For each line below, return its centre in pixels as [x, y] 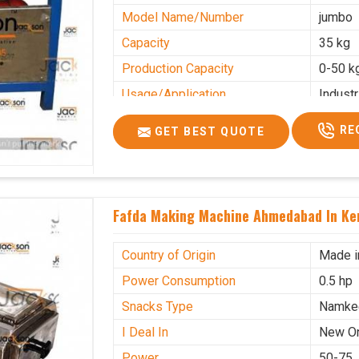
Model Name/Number [183, 17]
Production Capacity [178, 68]
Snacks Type [158, 306]
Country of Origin [169, 255]
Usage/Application [174, 94]
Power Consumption [179, 280]
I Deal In [145, 332]
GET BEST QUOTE [208, 131]
